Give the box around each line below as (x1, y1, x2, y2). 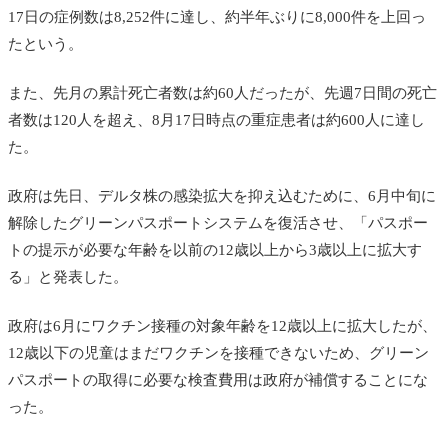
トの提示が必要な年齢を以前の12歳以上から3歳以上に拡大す (8, 242, 422, 259)
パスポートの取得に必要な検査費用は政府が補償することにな (8, 372, 428, 389)
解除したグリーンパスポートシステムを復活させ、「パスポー (8, 215, 428, 232)
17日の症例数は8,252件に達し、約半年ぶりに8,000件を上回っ (8, 9, 426, 26)
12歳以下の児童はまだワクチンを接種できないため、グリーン (8, 345, 429, 362)
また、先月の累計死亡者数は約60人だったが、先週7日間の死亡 (8, 85, 437, 102)
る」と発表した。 (8, 269, 128, 286)
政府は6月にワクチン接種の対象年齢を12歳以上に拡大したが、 (8, 318, 437, 335)
